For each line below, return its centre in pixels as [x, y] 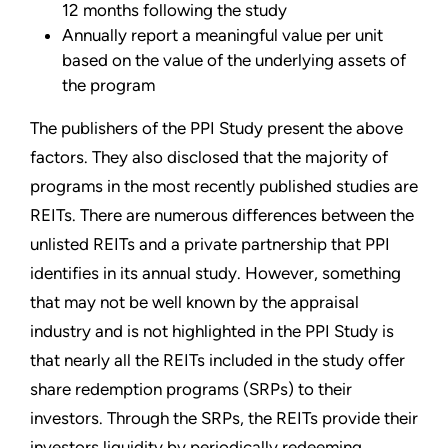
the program [108, 84]
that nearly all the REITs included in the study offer [217, 359]
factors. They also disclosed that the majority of [209, 156]
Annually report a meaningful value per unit [222, 34]
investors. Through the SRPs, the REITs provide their [224, 417]
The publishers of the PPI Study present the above [216, 127]
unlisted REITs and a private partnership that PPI [210, 243]
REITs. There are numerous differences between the [222, 214]
